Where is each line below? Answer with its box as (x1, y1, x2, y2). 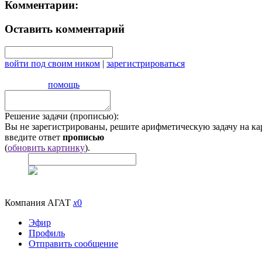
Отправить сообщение (29, 239, 118, 249)
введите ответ (5, 132, 63, 143)
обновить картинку (8, 143, 85, 153)
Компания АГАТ (5, 198, 73, 208)
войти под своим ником (5, 58, 100, 69)
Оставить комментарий (5, 22, 125, 35)
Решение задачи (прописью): (5, 111, 119, 122)
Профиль (29, 228, 65, 239)
